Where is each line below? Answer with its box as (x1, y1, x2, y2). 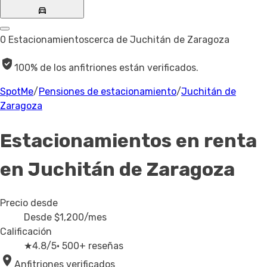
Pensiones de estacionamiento (39, 86, 176, 98)
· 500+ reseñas (57, 240, 123, 252)
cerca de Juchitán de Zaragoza (89, 34, 229, 46)
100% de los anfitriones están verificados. (14, 62, 198, 74)
